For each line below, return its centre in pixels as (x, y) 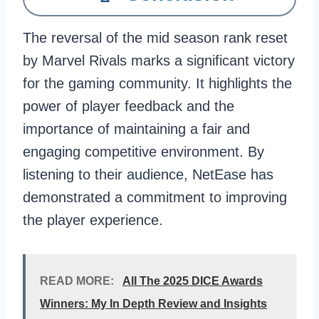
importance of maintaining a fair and (136, 129)
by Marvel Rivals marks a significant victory (159, 61)
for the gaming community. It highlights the (157, 83)
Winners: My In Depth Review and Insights (153, 304)
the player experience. (95, 220)
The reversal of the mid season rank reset (155, 38)
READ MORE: (77, 281)
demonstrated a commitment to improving (155, 197)
